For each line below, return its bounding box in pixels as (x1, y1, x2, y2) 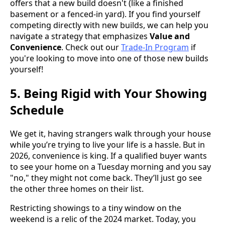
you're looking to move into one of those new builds (10, 53, 208, 64)
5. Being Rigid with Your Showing (10, 85, 207, 102)
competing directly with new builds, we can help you (10, 20, 208, 31)
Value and (150, 31, 190, 42)
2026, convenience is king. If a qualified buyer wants (10, 150, 207, 161)
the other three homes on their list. (10, 183, 144, 194)
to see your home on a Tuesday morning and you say (10, 161, 211, 172)
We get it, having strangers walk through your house (10, 128, 211, 139)
